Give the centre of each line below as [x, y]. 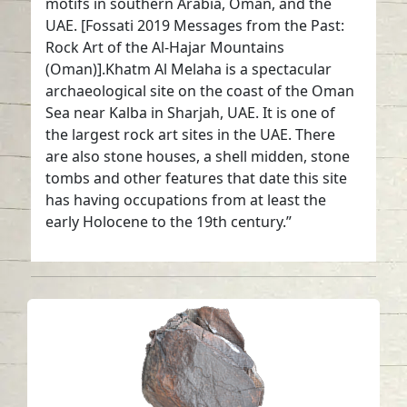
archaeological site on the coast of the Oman [200, 91]
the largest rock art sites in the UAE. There [191, 135]
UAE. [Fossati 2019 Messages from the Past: [195, 26]
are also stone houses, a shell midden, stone [198, 157]
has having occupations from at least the [186, 200]
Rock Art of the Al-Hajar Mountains [165, 48]
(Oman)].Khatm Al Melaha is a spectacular [189, 69]
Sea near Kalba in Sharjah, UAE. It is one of [191, 113]
